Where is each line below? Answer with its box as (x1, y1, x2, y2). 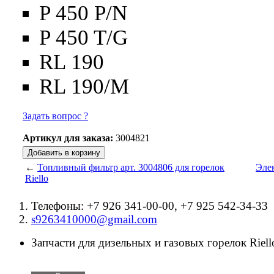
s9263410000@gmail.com (31, 213, 157, 226)
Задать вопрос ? (23, 111, 88, 121)
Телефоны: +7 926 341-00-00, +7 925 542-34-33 (31, 199, 268, 212)
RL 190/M (39, 75, 129, 98)
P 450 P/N (39, 1, 127, 25)
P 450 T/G (39, 26, 128, 50)
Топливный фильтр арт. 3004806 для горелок (37, 162, 224, 172)
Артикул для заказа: (23, 133, 113, 143)
